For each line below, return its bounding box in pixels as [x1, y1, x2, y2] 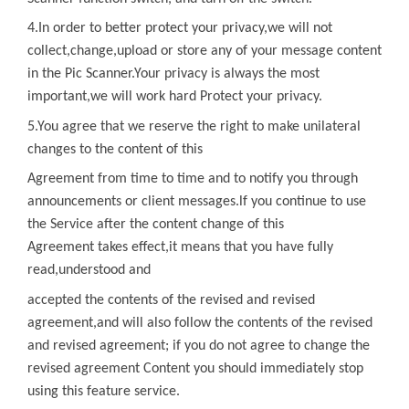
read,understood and [27, 263, 151, 278]
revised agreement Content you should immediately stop [27, 361, 363, 376]
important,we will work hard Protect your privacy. [27, 89, 322, 104]
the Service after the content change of [27, 217, 259, 232]
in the [27, 67, 65, 81]
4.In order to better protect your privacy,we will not [27, 21, 332, 36]
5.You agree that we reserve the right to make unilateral [27, 119, 361, 134]
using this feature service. [27, 383, 180, 399]
